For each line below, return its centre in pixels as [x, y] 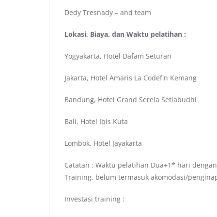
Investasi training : [94, 199]
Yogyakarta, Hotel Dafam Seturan [118, 56]
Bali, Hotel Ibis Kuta [96, 121]
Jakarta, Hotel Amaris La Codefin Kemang [131, 77]
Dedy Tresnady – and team [108, 12]
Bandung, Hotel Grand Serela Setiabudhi [131, 99]
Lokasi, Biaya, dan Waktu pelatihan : [125, 34]
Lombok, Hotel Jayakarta [103, 143]
